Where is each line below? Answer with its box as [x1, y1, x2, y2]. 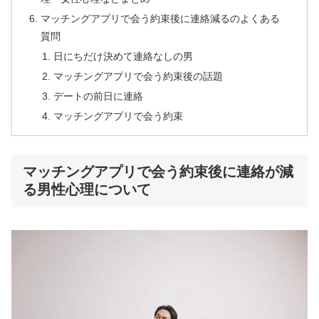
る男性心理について [23, 181, 151, 197]
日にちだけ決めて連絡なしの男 [53, 51, 193, 63]
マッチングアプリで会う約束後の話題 [53, 70, 223, 82]
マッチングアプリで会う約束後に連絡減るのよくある [41, 13, 281, 25]
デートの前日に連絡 [53, 90, 143, 102]
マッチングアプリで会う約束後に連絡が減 [23, 163, 293, 179]
